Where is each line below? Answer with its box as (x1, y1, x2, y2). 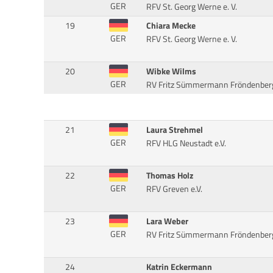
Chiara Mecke (146, 19, 196, 33)
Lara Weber (146, 214, 188, 229)
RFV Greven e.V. (146, 182, 202, 196)
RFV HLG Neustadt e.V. (146, 136, 226, 151)
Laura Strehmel (146, 123, 203, 137)
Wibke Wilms (146, 65, 196, 79)
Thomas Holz (146, 169, 193, 183)
